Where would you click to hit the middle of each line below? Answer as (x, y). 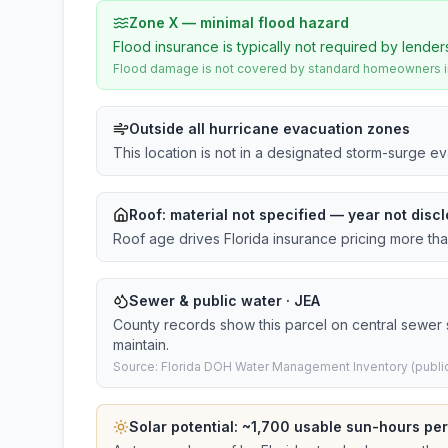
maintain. (141, 344)
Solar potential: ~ (190, 426)
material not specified (248, 214)
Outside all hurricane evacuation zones (269, 128)
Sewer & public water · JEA (224, 300)
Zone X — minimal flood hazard (239, 22)
